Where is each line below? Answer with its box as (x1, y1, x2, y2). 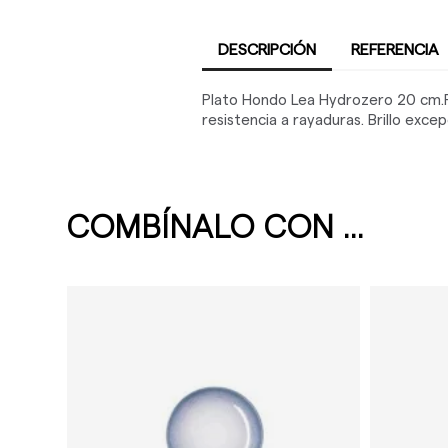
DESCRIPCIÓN (217, 42, 316, 58)
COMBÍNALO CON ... (67, 212, 365, 244)
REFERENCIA (350, 42, 439, 58)
